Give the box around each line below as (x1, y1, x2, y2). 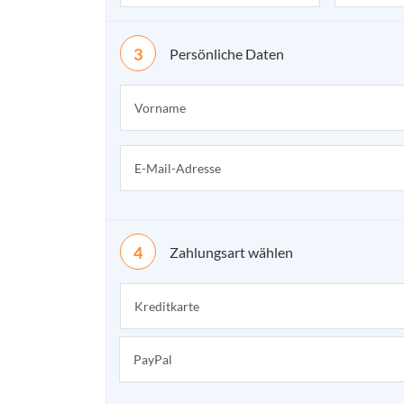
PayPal (133, 351, 172, 367)
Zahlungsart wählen (170, 243, 293, 261)
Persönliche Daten (170, 44, 284, 62)
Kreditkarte (134, 298, 199, 314)
